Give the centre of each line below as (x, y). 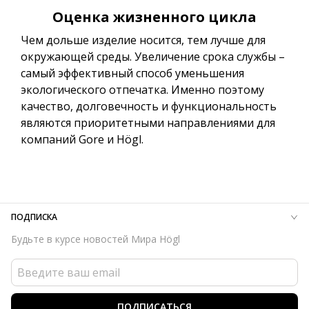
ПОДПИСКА (34, 217)
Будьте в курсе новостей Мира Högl (96, 239)
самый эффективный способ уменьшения (132, 73)
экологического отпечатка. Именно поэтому (142, 90)
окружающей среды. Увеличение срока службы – (153, 57)
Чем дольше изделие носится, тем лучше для (143, 40)
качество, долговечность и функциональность (149, 106)
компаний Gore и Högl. (82, 139)
